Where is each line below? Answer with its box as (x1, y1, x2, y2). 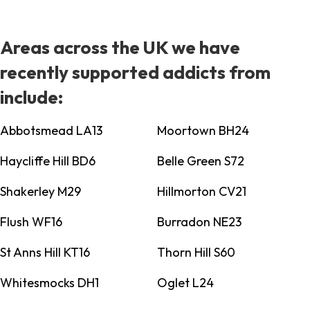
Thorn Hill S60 (156, 244, 235, 261)
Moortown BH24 (156, 122, 249, 139)
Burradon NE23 (156, 214, 241, 230)
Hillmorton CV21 (156, 183, 246, 200)
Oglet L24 (156, 275, 214, 291)
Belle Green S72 (156, 153, 244, 170)
